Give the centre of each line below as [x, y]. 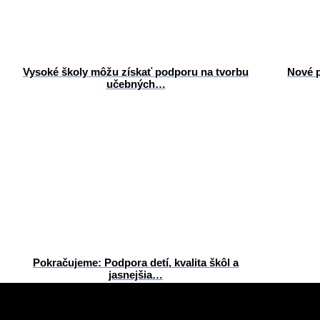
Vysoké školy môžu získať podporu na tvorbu [136, 72]
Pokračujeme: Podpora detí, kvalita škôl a [136, 262]
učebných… [136, 84]
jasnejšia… [136, 275]
